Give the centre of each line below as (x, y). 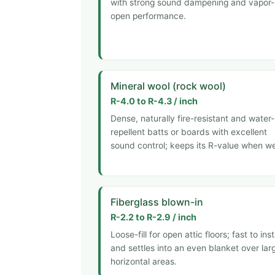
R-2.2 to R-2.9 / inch (153, 217)
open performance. (148, 16)
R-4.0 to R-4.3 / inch (154, 101)
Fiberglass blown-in (157, 202)
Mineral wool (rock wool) (168, 86)
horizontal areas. (144, 261)
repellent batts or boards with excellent (189, 132)
